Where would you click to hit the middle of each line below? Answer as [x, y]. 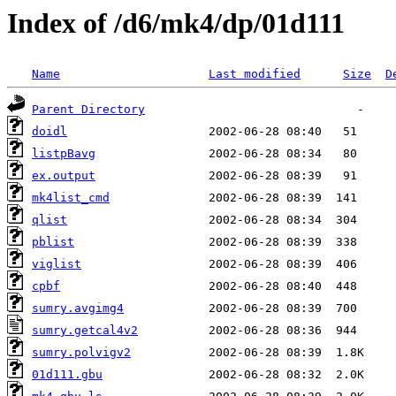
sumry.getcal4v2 [85, 331]
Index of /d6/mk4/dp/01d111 [176, 23]
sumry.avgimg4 [78, 308]
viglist [57, 264]
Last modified [255, 74]
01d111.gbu [67, 375]
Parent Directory [88, 110]
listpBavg [64, 154]
